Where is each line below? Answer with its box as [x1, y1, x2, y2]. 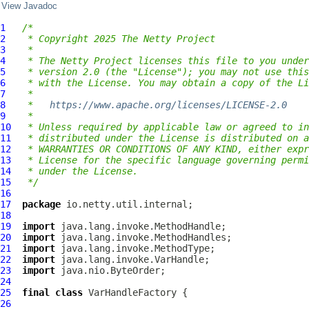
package [22, 199, 61, 210]
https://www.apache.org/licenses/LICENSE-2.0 [50, 99, 287, 110]
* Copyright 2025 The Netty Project [22, 33, 215, 44]
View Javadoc [1, 1, 57, 11]
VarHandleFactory [88, 287, 177, 298]
